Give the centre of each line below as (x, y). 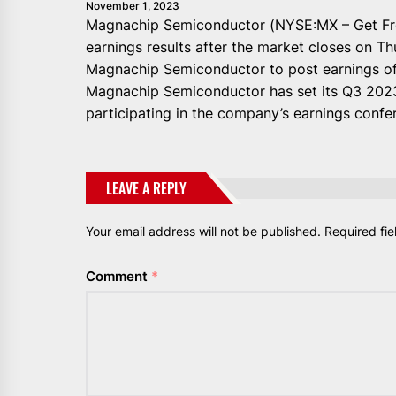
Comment (118, 276)
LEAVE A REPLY (146, 188)
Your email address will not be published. (203, 231)
